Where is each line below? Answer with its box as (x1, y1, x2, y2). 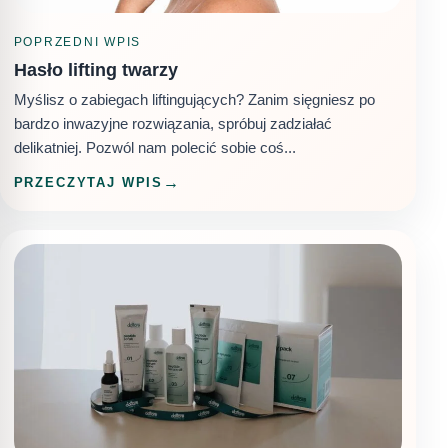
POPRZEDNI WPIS (13, 35, 142, 50)
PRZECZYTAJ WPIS (13, 175, 164, 191)
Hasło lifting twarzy (13, 59, 178, 80)
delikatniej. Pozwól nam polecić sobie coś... (13, 138, 296, 156)
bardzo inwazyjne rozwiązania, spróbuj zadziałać (13, 114, 332, 132)
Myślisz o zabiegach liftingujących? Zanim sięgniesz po (13, 90, 375, 108)
